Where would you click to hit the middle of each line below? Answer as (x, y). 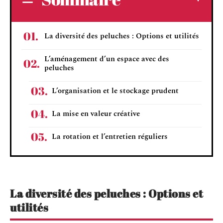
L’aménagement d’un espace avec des (107, 59)
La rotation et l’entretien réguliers (110, 136)
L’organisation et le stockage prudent (115, 91)
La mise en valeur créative (96, 113)
